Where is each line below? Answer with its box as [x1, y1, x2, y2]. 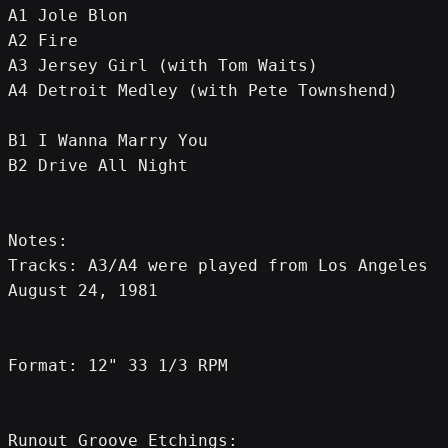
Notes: [8, 231, 68, 251]
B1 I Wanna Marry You [8, 131, 208, 151]
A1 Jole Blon [8, 6, 128, 26]
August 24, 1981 [8, 281, 158, 301]
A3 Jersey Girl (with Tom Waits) [8, 56, 318, 76]
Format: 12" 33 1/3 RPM [8, 356, 228, 376]
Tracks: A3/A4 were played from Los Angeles [8, 256, 428, 276]
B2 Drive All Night [8, 156, 188, 176]
